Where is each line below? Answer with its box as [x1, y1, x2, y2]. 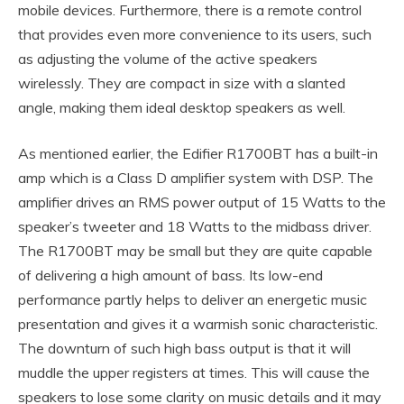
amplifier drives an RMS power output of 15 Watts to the [18, 193, 386, 211]
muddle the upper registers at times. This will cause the [18, 363, 370, 381]
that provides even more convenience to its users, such [18, 25, 372, 43]
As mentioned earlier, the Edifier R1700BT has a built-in [18, 144, 378, 162]
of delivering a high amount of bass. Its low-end [18, 266, 323, 284]
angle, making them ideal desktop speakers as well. [18, 98, 345, 116]
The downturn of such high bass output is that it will [18, 339, 351, 357]
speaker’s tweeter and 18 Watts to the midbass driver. [18, 217, 372, 235]
